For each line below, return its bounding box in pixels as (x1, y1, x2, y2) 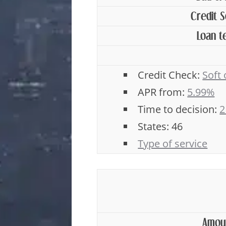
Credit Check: (138, 68, 203, 82)
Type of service (138, 137, 208, 150)
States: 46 (138, 120, 183, 133)
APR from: (138, 85, 188, 99)
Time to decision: (138, 102, 220, 116)
